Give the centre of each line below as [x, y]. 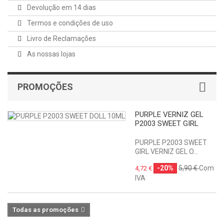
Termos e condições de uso [69, 23]
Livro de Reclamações [61, 39]
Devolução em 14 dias [61, 8]
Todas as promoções [45, 210]
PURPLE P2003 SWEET [171, 143]
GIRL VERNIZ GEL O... [166, 152]
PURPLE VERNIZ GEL [169, 115]
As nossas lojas [50, 54]
